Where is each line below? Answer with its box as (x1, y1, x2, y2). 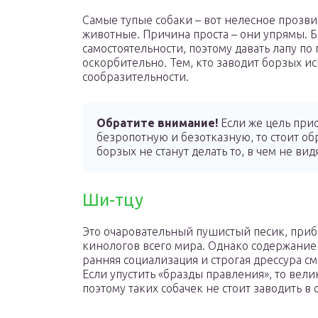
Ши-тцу (82, 190, 143, 209)
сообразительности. (82, 70, 189, 83)
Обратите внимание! (97, 116, 218, 129)
